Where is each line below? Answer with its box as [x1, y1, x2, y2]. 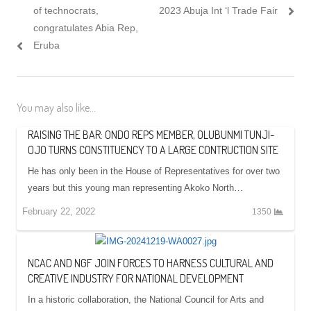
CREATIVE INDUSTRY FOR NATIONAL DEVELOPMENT [28, 271, 244, 285]
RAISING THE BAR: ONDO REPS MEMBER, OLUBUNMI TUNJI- [28, 127, 274, 142]
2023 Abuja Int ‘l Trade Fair [159, 4, 278, 16]
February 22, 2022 [22, 205, 95, 217]
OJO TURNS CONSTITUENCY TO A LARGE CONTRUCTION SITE [28, 142, 278, 157]
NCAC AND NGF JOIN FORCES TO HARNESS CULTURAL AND [28, 255, 274, 270]
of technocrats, [33, 4, 99, 16]
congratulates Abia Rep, [33, 22, 138, 33]
